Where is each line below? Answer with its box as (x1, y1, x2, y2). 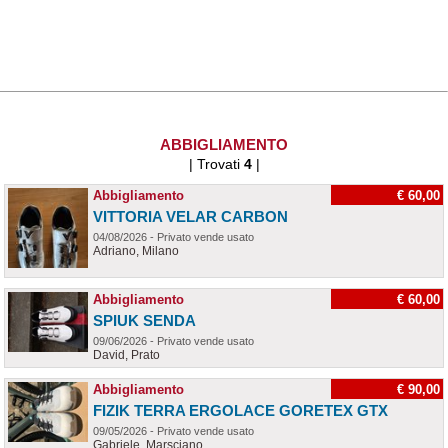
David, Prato (93, 348, 160, 362)
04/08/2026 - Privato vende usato (93, 231, 254, 243)
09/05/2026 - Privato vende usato (93, 425, 254, 437)
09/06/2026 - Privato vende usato (93, 335, 254, 347)
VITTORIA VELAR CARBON (93, 208, 288, 225)
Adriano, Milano (93, 244, 179, 258)
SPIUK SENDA (93, 312, 196, 329)
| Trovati (188, 156, 244, 172)
